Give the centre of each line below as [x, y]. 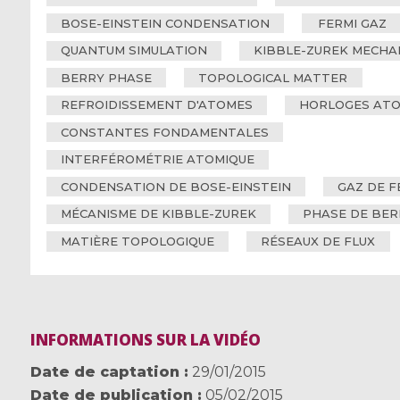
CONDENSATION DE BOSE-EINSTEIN [175, 186]
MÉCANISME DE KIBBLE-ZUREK [158, 214]
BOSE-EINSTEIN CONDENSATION [165, 23]
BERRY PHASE [106, 77]
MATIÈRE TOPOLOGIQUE [137, 241]
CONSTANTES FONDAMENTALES [164, 132]
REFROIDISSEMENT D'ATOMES [156, 105]
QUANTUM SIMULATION [133, 50]
